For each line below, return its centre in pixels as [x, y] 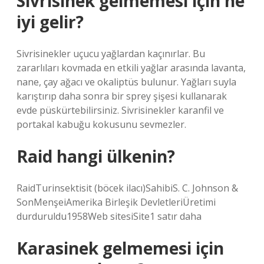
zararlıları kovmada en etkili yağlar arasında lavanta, [131, 68]
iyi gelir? [50, 22]
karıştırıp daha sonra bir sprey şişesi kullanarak [122, 96]
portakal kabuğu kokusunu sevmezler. [101, 124]
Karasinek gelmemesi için [120, 248]
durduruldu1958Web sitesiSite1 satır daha [109, 216]
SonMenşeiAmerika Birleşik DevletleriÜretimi [116, 202]
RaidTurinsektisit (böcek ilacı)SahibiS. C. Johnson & [127, 188]
